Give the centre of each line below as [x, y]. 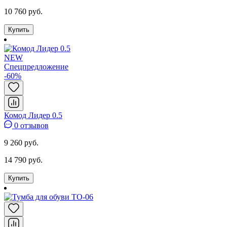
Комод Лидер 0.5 [33, 115]
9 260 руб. [21, 142]
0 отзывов [30, 125]
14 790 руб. [23, 160]
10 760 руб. [23, 11]
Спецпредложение [36, 66]
